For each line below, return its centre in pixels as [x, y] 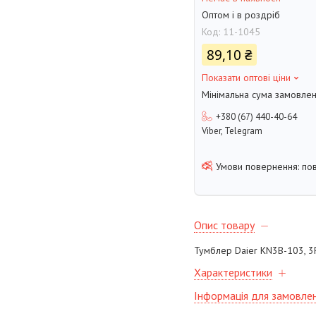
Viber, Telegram [232, 131]
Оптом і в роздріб [241, 15]
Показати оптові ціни [246, 78]
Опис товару [224, 225]
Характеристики [233, 273]
